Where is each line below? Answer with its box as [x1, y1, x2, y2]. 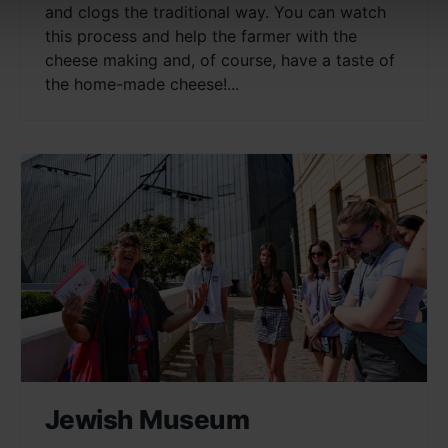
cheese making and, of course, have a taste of [44, 50, 395, 71]
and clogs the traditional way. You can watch [44, 2, 386, 23]
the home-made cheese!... [44, 74, 239, 95]
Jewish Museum [44, 404, 250, 436]
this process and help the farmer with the [44, 26, 357, 47]
